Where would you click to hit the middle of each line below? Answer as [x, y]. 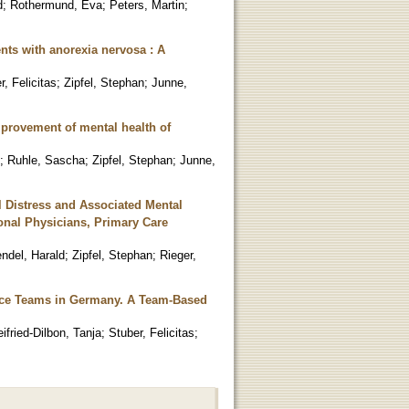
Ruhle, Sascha [46, 160]
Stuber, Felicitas [152, 332]
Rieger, [178, 255]
